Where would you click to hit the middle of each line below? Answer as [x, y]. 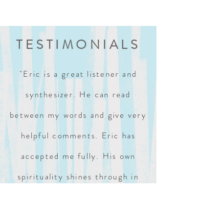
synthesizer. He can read [78, 94]
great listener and [99, 74]
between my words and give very [78, 115]
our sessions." [78, 197]
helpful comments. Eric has [78, 135]
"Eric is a [41, 74]
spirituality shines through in [78, 176]
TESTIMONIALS [78, 44]
